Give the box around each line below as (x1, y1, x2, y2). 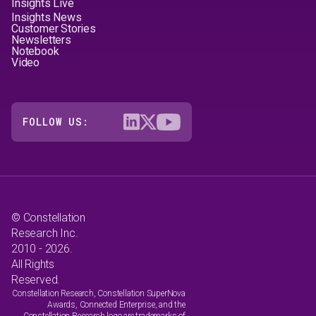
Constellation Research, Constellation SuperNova (12, 288, 186, 298)
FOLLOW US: (23, 115, 89, 128)
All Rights (11, 257, 54, 271)
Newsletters (11, 33, 71, 47)
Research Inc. (11, 226, 78, 240)
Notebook (11, 44, 59, 58)
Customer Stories (11, 22, 96, 35)
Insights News (11, 11, 82, 24)
